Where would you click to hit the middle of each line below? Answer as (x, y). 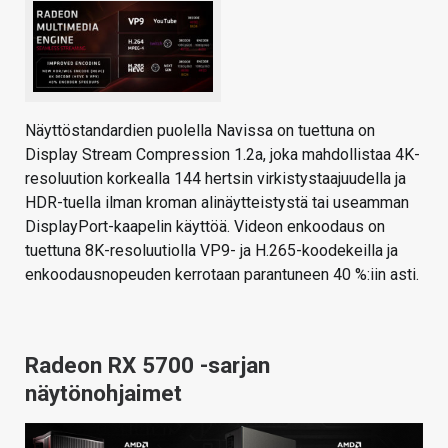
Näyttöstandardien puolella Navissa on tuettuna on (200, 131)
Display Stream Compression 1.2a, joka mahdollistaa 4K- (222, 155)
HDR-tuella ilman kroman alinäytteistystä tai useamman (217, 203)
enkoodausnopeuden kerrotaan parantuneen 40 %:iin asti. (222, 275)
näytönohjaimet (103, 393)
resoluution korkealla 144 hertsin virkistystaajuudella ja (215, 179)
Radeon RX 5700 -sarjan (147, 365)
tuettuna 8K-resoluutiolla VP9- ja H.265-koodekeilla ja (211, 251)
